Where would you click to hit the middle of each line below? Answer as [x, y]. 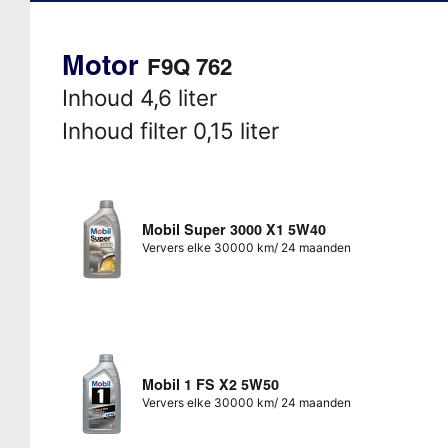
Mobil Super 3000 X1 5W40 [233, 229]
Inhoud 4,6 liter [139, 97]
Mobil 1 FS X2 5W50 [210, 384]
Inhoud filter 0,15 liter [170, 130]
